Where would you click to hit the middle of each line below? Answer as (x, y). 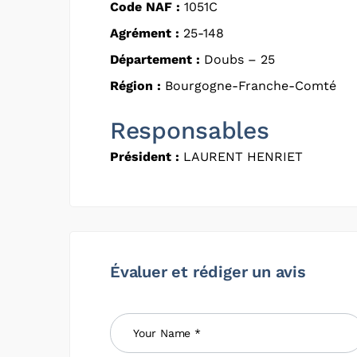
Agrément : (145, 33)
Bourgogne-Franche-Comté (249, 85)
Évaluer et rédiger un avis (208, 271)
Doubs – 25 (237, 59)
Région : (135, 85)
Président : (145, 156)
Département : (155, 59)
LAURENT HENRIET (241, 156)
